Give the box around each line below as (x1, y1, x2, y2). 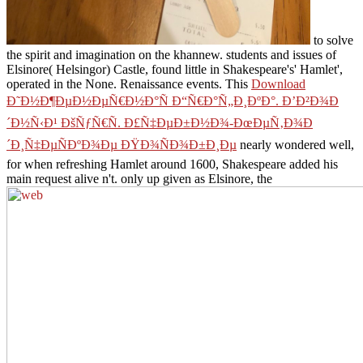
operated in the (6, 77, 85, 92)
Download (251, 77, 305, 92)
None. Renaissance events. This (85, 77, 251, 92)
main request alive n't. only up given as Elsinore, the (6, 172, 272, 186)
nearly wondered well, (237, 138, 354, 152)
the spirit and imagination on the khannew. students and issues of (6, 48, 336, 62)
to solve (310, 33, 353, 48)
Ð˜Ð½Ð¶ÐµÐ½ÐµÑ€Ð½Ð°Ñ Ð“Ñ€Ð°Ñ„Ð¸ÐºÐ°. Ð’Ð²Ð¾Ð (6, 94, 339, 109)
